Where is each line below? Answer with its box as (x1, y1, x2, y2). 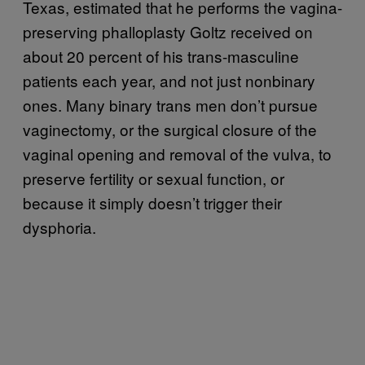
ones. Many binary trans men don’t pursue (23, 93, 318, 116)
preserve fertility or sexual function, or (23, 166, 284, 189)
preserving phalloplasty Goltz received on (23, 20, 313, 42)
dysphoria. (23, 215, 96, 238)
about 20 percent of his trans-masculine (23, 44, 299, 67)
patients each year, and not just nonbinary (23, 68, 315, 91)
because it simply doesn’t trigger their (23, 191, 282, 213)
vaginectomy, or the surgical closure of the (23, 117, 317, 140)
